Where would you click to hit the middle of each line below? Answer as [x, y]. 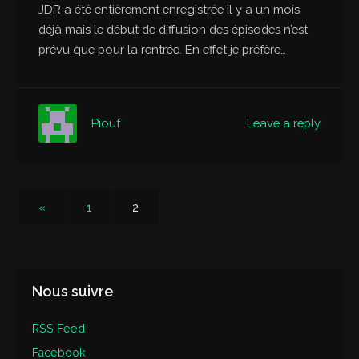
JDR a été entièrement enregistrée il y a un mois [169, 10]
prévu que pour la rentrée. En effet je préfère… [163, 50]
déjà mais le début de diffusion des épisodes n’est [173, 30]
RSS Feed [59, 328]
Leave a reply [283, 123]
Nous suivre [73, 292]
